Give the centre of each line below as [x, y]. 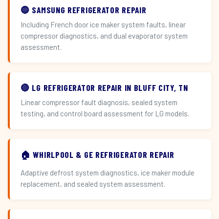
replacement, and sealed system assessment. [93, 184]
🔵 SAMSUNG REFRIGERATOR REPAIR [84, 10]
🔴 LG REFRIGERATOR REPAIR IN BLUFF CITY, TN [104, 88]
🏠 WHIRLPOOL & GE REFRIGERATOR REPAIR [98, 154]
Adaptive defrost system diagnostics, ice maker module [108, 173]
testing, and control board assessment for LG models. [105, 113]
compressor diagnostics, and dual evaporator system [104, 36]
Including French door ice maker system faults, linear [103, 24]
